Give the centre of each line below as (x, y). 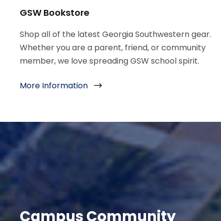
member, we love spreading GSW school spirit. (110, 61)
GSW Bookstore (55, 13)
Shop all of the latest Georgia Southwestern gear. (115, 35)
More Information (54, 86)
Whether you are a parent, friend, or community (113, 48)
